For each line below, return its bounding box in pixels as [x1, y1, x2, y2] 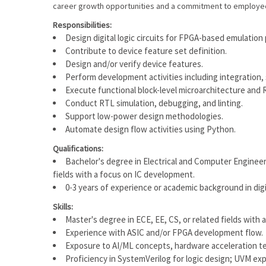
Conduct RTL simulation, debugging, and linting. [65, 97, 243, 109]
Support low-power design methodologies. [65, 110, 223, 122]
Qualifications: [53, 143, 103, 154]
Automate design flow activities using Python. [65, 123, 236, 135]
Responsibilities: [53, 20, 112, 30]
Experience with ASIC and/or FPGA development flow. [65, 227, 263, 238]
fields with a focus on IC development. [53, 169, 195, 180]
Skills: [53, 201, 73, 212]
